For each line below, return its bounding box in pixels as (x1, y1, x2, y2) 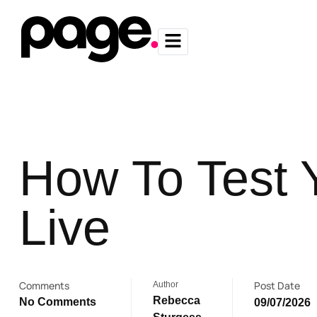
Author (152, 279, 178, 289)
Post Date (254, 279, 301, 292)
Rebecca (152, 294, 200, 306)
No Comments (19, 296, 96, 308)
